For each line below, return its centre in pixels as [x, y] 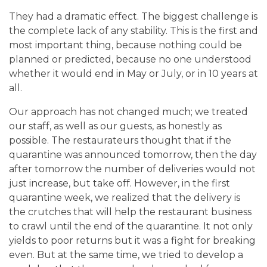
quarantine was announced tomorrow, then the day [133, 154]
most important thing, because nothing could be [125, 45]
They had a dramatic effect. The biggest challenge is [133, 16]
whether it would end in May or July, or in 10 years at [133, 73]
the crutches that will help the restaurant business [130, 212]
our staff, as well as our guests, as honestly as [115, 126]
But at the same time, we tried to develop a [140, 254]
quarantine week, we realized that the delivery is [125, 197]
